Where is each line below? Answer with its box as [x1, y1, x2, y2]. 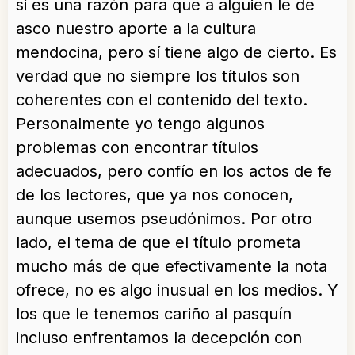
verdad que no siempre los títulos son [16, 67, 300, 86]
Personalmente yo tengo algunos [16, 114, 265, 133]
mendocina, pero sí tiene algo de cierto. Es [16, 43, 337, 62]
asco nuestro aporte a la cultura [16, 19, 256, 38]
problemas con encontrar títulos [16, 138, 258, 157]
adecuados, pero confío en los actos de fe [16, 162, 332, 181]
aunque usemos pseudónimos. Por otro [16, 209, 312, 228]
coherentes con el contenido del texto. [16, 90, 307, 109]
